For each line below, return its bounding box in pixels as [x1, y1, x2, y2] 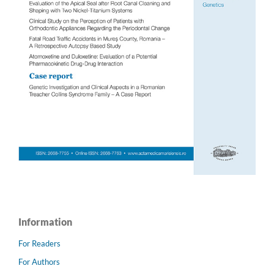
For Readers [18, 238, 61, 248]
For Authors [18, 256, 60, 267]
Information [18, 215, 72, 228]
